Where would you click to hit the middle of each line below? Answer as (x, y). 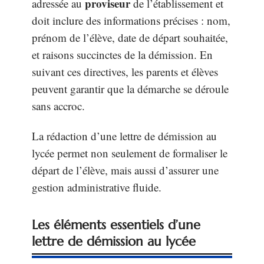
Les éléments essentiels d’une (116, 225)
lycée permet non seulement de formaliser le (130, 153)
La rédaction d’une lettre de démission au (124, 136)
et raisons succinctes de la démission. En (122, 54)
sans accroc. (58, 105)
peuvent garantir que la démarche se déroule (130, 88)
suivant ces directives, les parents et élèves (125, 71)
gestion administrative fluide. (97, 187)
